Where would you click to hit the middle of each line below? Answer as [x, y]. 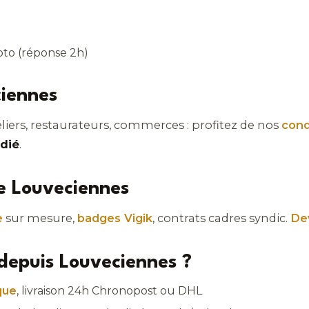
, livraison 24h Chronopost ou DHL [109, 291]
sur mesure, [40, 218]
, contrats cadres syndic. [221, 218]
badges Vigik [115, 218]
